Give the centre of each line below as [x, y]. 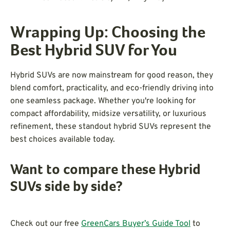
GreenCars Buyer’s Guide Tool [136, 224]
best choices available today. [63, 139]
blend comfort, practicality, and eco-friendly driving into [112, 88]
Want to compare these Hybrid [106, 171]
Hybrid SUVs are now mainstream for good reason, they [112, 75]
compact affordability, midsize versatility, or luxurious [108, 114]
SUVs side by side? [66, 188]
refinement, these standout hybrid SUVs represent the [111, 127]
